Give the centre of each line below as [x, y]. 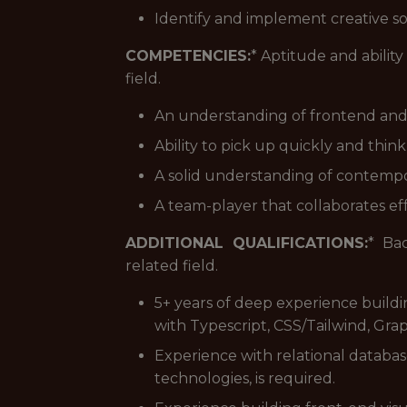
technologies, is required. [245, 378]
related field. [172, 266]
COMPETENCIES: [188, 56]
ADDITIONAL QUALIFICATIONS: [247, 243]
